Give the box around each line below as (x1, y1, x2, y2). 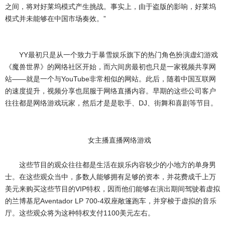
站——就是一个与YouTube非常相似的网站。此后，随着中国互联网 (5, 75, 216, 83)
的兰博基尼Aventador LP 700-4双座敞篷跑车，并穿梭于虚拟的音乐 (5, 197, 216, 205)
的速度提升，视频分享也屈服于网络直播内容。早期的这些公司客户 (5, 87, 216, 95)
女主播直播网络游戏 (88, 136, 151, 144)
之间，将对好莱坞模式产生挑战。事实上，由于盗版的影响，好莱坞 (5, 3, 216, 11)
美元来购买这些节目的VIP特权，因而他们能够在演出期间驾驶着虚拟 (5, 185, 220, 193)
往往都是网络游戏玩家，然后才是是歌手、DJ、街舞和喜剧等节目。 (5, 99, 217, 107)
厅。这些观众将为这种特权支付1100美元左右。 (5, 209, 155, 217)
